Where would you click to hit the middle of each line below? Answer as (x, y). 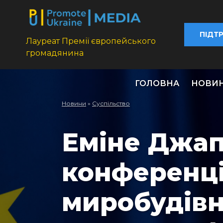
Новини (74, 104)
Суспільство (111, 104)
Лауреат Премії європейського (91, 41)
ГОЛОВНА (157, 84)
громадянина (55, 53)
